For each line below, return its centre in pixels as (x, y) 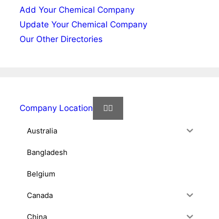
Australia (42, 131)
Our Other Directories (61, 39)
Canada (40, 195)
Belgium (41, 174)
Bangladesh (47, 152)
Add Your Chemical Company (77, 10)
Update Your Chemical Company (83, 25)
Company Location (56, 108)
